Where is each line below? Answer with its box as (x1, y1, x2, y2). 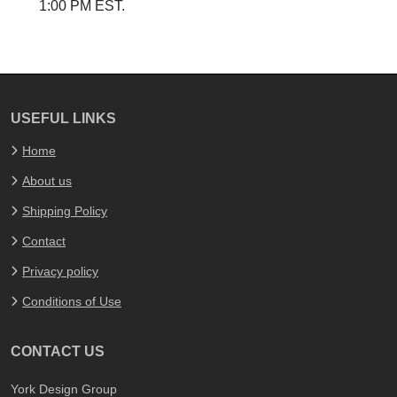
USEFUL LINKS (11, 111, 116, 126)
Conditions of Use (22, 294, 121, 308)
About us (22, 174, 72, 188)
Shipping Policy (22, 204, 107, 218)
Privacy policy (22, 264, 98, 278)
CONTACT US (11, 344, 105, 359)
